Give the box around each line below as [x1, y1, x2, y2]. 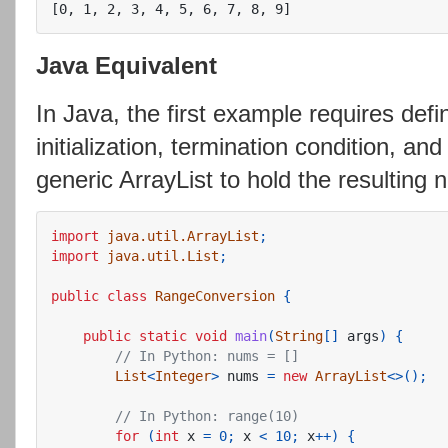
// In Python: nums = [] [115, 348, 299, 364]
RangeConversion [155, 288, 275, 304]
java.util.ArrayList [107, 228, 259, 244]
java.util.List [107, 248, 219, 264]
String [275, 328, 323, 344]
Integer [155, 368, 211, 384]
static [139, 328, 187, 344]
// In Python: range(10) [115, 408, 299, 424]
